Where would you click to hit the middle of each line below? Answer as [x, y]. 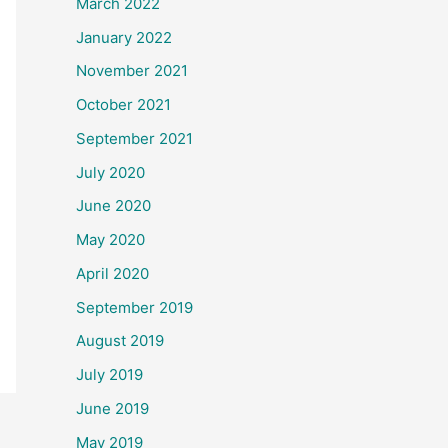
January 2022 [124, 37]
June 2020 [113, 206]
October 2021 [123, 104]
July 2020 [110, 172]
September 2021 [134, 138]
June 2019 [112, 408]
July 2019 [109, 374]
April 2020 [112, 273]
